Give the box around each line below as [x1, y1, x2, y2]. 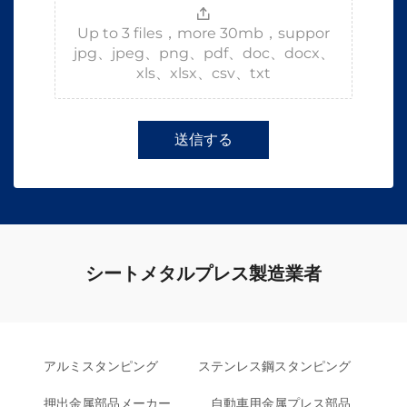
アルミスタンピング [44, 358, 158, 374]
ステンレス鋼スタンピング [198, 358, 351, 374]
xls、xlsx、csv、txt [136, 65, 271, 82]
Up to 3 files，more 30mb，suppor [77, 25, 330, 42]
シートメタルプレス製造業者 [85, 263, 322, 284]
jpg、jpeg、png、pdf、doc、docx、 [73, 45, 334, 62]
